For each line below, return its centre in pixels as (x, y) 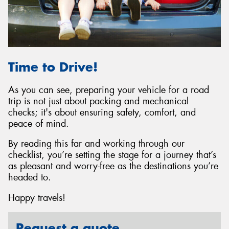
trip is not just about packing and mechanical (98, 101)
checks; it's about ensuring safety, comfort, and (102, 112)
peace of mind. (39, 123)
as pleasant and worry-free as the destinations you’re (113, 166)
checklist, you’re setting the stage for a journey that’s (112, 155)
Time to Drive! (53, 67)
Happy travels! (37, 198)
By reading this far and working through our (96, 144)
